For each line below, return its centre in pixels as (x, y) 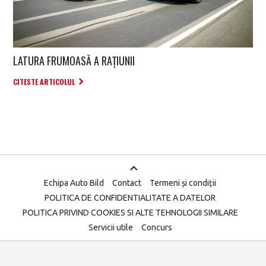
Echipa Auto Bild (74, 183)
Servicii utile (110, 228)
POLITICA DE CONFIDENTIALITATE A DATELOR (130, 198)
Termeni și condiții (183, 183)
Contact (127, 183)
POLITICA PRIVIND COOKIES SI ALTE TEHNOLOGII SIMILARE (130, 213)
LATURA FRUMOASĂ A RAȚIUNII (74, 61)
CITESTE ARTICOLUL (44, 82)
